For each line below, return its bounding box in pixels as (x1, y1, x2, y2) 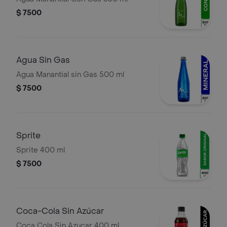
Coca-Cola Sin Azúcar (16, 206, 104, 216)
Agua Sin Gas (16, 55, 70, 65)
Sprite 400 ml (16, 145, 65, 155)
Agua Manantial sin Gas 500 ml (16, 70, 124, 80)
